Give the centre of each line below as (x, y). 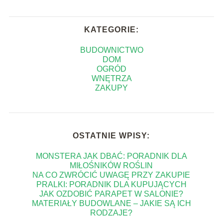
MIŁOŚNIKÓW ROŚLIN (111, 165)
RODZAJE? (111, 213)
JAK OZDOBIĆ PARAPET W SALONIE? (111, 194)
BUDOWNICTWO (111, 50)
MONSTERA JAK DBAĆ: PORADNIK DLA (111, 156)
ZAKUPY (111, 88)
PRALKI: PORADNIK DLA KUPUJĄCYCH (111, 184)
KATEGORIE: (111, 29)
